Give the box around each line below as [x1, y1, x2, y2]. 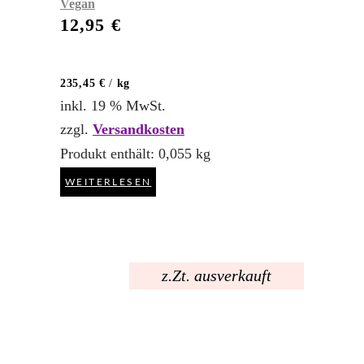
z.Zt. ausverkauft [162, 266, 271, 284]
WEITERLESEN [65, 176, 152, 187]
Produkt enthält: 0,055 [60, 145, 196, 162]
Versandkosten [93, 121, 184, 138]
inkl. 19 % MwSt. [60, 97, 166, 115]
